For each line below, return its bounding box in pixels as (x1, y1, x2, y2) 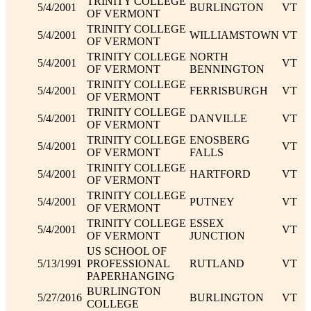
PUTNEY (190, 195, 235, 208)
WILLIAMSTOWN (190, 28, 280, 41)
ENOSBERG (190, 133, 251, 146)
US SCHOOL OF (87, 244, 167, 257)
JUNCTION (190, 229, 246, 242)
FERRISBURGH (190, 84, 269, 96)
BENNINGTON (190, 62, 265, 75)
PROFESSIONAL (87, 257, 170, 269)
